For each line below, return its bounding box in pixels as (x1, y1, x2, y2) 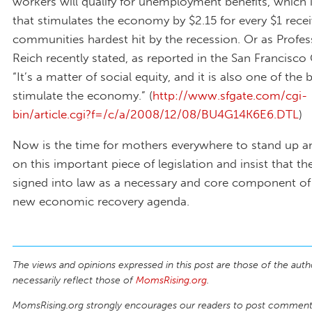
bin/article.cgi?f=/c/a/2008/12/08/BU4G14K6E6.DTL (13, 107, 299, 122)
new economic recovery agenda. (13, 194, 189, 209)
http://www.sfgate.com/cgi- (153, 88, 307, 103)
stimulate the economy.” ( (13, 88, 153, 103)
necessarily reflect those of (13, 274, 136, 287)
